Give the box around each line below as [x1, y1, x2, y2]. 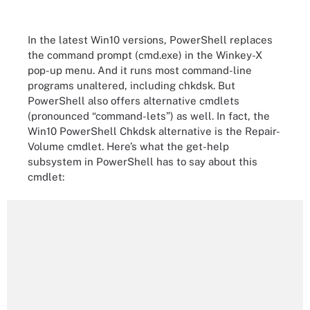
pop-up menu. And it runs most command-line [28, 64, 252, 76]
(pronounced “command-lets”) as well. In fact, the [28, 109, 270, 122]
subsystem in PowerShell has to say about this [28, 155, 257, 167]
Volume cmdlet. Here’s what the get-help [28, 140, 229, 152]
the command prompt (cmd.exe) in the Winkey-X [28, 48, 262, 61]
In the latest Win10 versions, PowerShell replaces [28, 33, 273, 46]
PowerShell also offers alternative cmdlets [28, 94, 239, 107]
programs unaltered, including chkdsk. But [28, 79, 235, 91]
